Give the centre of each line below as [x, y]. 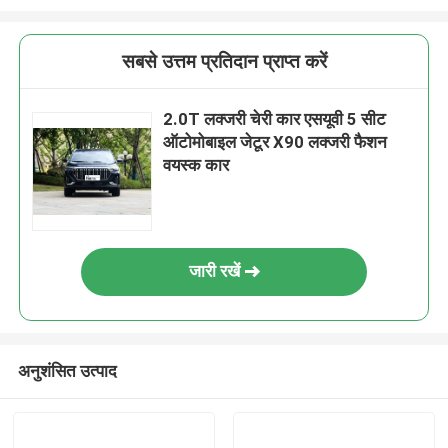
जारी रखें [214, 271]
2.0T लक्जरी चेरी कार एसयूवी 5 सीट [275, 119]
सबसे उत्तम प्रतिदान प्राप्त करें [224, 62]
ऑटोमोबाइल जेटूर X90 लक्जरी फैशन [275, 142]
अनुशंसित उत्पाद [67, 370]
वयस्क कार [196, 165]
